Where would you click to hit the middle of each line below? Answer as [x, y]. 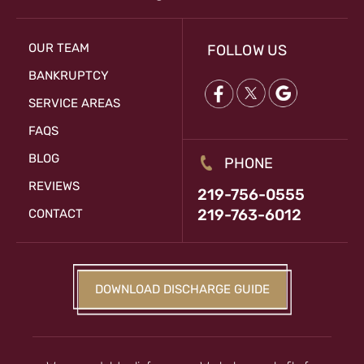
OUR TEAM [59, 48]
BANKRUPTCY [69, 76]
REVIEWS [54, 186]
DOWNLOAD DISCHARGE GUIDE [182, 290]
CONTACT [56, 214]
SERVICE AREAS [74, 104]
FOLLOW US [247, 51]
